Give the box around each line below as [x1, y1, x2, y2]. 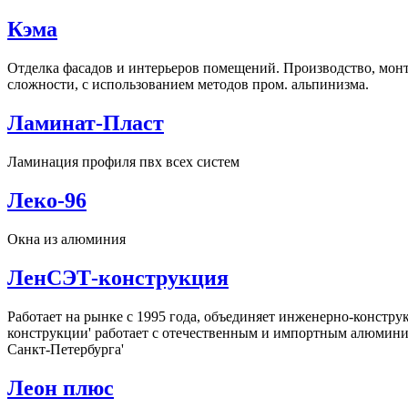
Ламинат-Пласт [7, 111, 164, 136]
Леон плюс [7, 375, 114, 400]
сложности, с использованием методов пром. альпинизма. [7, 76, 369, 93]
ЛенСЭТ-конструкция [7, 265, 229, 290]
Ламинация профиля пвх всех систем [7, 154, 240, 169]
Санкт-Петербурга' [7, 341, 124, 357]
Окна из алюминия [7, 230, 126, 247]
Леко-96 [7, 188, 87, 212]
